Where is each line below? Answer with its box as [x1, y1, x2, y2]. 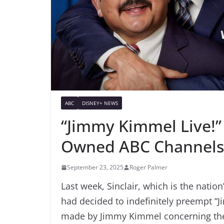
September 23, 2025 [67, 162, 123, 171]
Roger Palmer [129, 162, 167, 171]
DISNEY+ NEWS [82, 99, 118, 106]
